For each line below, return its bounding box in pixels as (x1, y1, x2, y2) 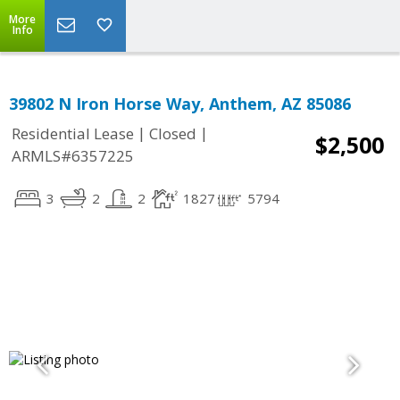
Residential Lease (12, 123, 134, 145)
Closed (149, 123, 196, 145)
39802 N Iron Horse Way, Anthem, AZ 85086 (9, 93, 351, 114)
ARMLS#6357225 (12, 146, 134, 167)
